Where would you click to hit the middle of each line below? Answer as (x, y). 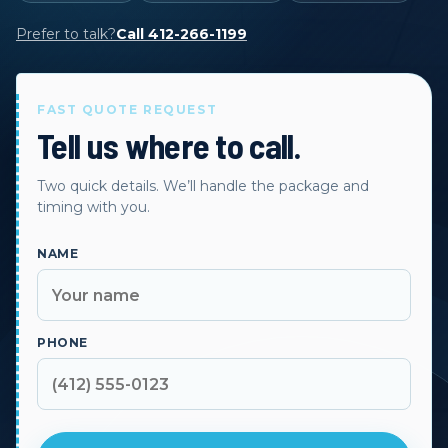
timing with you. (93, 207)
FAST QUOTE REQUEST (127, 109)
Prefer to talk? (66, 34)
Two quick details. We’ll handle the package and (203, 186)
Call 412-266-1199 (181, 34)
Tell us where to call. (169, 145)
